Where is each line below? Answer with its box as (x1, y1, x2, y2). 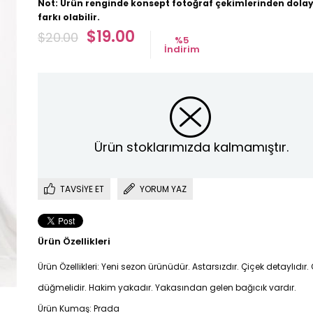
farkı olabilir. (38, 11, 100, 23)
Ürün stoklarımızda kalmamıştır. (94, 138, 289, 156)
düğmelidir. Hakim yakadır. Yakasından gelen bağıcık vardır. (38, 281, 296, 293)
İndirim (164, 43, 200, 56)
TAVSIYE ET (60, 182, 104, 195)
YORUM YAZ (140, 182, 187, 195)
